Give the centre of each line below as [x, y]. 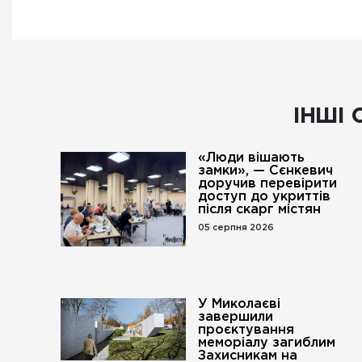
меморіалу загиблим [267, 343]
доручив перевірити [268, 184]
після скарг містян [260, 210]
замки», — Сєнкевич [266, 171]
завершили [236, 317]
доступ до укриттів [265, 197]
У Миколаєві [240, 304]
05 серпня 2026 [236, 228]
